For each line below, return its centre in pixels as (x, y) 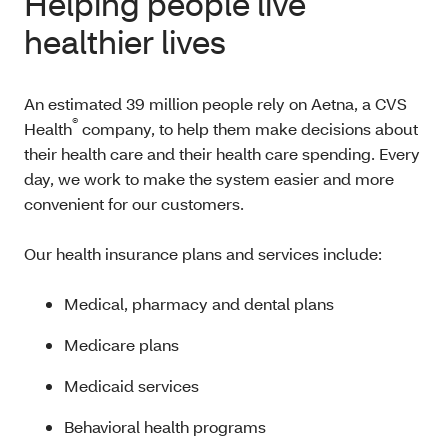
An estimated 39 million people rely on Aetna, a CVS (215, 103)
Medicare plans (123, 344)
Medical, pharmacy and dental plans (199, 303)
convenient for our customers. (136, 203)
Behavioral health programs (167, 426)
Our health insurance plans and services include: (205, 253)
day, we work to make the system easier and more (209, 178)
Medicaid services (131, 385)
